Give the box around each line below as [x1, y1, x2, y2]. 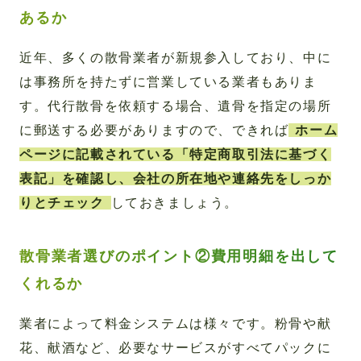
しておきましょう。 [110, 196, 239, 210]
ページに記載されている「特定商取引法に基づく [19, 147, 332, 162]
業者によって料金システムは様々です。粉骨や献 [19, 317, 332, 331]
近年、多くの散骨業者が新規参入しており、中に [19, 51, 332, 65]
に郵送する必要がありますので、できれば [19, 123, 289, 138]
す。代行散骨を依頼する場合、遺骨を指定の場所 [19, 99, 332, 114]
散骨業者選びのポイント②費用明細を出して [19, 248, 338, 265]
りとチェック [19, 196, 105, 210]
